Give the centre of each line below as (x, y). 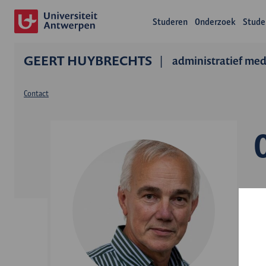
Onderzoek (215, 22)
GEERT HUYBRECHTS (88, 60)
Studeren (170, 22)
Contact (36, 93)
